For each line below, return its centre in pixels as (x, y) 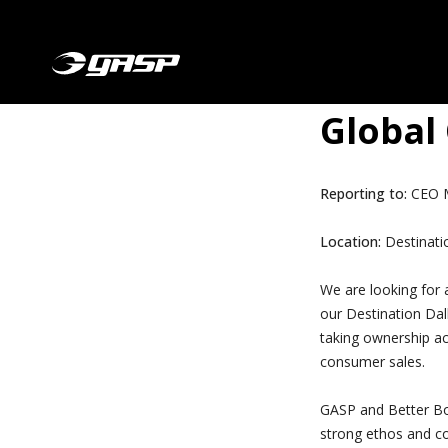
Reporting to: (365, 193)
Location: (350, 241)
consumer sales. (372, 361)
